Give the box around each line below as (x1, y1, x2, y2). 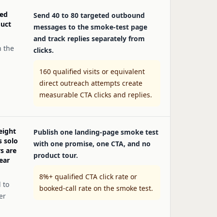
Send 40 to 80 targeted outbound (33, 11, 145, 20)
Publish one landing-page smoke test (33, 127, 158, 137)
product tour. (33, 151, 78, 160)
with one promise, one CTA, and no (33, 139, 151, 148)
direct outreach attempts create (39, 78, 142, 88)
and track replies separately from (33, 34, 145, 43)
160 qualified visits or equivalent (39, 67, 145, 76)
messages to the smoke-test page (33, 22, 147, 31)
